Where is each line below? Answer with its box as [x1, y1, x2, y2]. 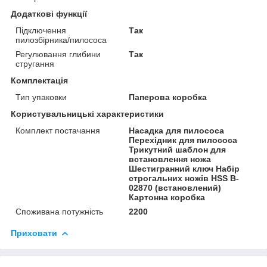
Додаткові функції [11, 8, 87, 18]
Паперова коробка [129, 92, 207, 102]
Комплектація [11, 75, 68, 85]
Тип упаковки [15, 92, 67, 102]
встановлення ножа [129, 154, 212, 164]
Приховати [11, 228, 57, 238]
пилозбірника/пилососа [15, 35, 107, 45]
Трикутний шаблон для [129, 144, 226, 154]
